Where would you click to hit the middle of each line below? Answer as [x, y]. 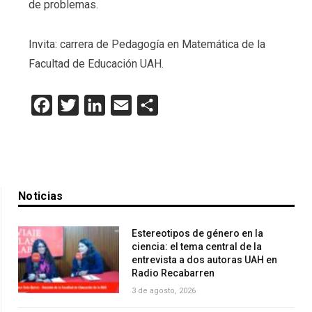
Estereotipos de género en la [197, 233]
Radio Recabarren [173, 273]
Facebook [76, 105]
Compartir [181, 105]
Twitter [95, 105]
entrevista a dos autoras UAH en [204, 259]
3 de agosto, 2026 [164, 290]
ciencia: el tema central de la [197, 246]
